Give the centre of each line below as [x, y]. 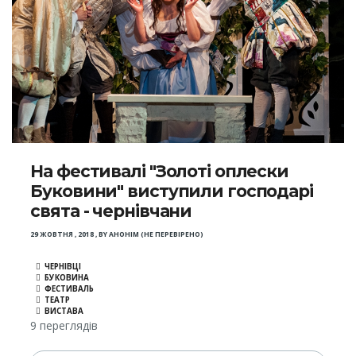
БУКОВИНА [67, 278]
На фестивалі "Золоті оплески [159, 172]
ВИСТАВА [64, 311]
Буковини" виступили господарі [172, 192]
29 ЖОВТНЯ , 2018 [62, 235]
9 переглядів [64, 326]
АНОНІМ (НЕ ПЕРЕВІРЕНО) [157, 235]
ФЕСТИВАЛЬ [70, 289]
